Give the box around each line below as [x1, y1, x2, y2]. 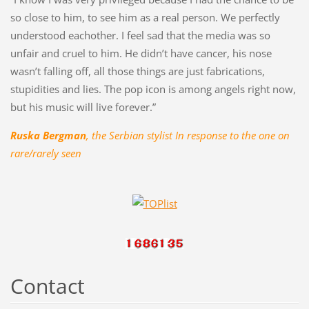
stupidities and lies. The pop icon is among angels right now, [10, 82, 296, 97]
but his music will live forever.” [10, 100, 156, 114]
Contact [10, 272, 85, 300]
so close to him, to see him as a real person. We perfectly [10, 10, 280, 25]
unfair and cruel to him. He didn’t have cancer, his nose [10, 46, 272, 61]
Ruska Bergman [10, 128, 86, 143]
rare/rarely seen [10, 146, 81, 161]
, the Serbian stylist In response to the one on [86, 128, 290, 143]
